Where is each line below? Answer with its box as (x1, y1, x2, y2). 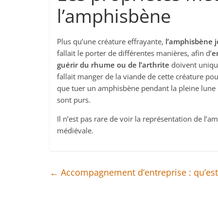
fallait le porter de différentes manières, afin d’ (57, 48, 212, 58)
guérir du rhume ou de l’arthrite (57, 60, 169, 70)
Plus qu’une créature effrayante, (57, 36, 165, 47)
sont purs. (57, 95, 91, 105)
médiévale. (57, 126, 93, 136)
